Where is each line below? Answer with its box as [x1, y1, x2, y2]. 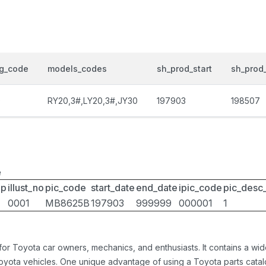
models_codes [47, 64, 107, 74]
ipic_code [179, 182, 222, 194]
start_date [91, 182, 135, 194]
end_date [136, 182, 178, 194]
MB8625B [45, 197, 90, 209]
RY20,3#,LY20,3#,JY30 [47, 96, 138, 106]
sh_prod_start [157, 64, 212, 74]
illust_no [8, 182, 44, 194]
